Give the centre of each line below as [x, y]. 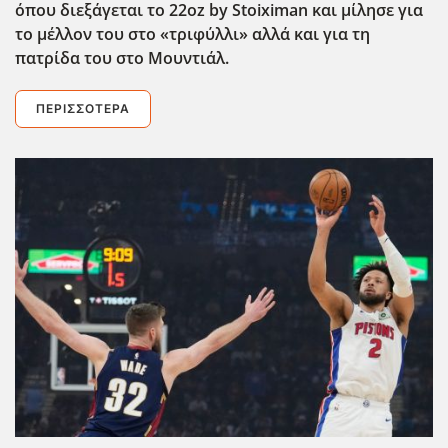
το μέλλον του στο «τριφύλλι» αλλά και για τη [192, 33]
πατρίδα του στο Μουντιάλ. [122, 57]
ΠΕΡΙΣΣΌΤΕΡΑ [83, 108]
